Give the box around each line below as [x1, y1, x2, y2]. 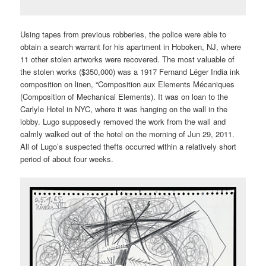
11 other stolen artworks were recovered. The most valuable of [20, 53, 235, 65]
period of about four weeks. [20, 153, 114, 164]
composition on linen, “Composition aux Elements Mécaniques [20, 78, 235, 90]
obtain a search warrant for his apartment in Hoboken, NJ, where [20, 40, 242, 52]
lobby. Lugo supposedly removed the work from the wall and [20, 115, 226, 127]
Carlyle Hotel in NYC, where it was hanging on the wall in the [20, 103, 228, 115]
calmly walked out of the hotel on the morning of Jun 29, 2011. [20, 128, 235, 140]
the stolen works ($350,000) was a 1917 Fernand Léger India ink [20, 65, 240, 77]
